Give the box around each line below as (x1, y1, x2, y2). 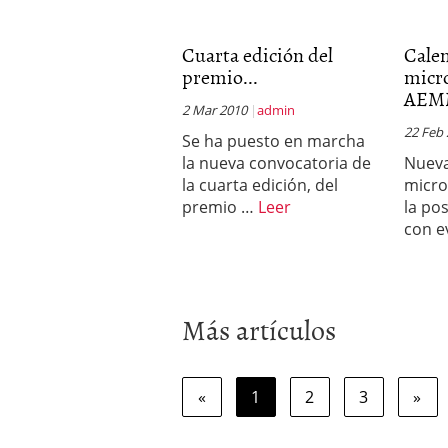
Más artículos (182, 308, 336, 350)
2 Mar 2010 (182, 101, 247, 119)
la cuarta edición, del (182, 174, 338, 196)
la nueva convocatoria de (182, 152, 371, 174)
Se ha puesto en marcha (182, 130, 365, 152)
